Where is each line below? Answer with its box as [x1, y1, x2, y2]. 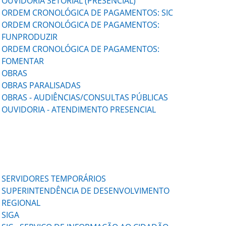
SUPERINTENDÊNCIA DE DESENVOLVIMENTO [2, 185, 170, 196]
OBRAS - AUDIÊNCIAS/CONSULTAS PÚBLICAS [2, 92, 168, 103]
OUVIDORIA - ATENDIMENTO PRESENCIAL [2, 104, 158, 115]
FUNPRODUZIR [2, 31, 58, 42]
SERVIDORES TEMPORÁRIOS [2, 173, 106, 184]
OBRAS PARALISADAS [2, 80, 81, 91]
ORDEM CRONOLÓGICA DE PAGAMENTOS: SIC [2, 7, 174, 18]
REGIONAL [2, 197, 41, 208]
